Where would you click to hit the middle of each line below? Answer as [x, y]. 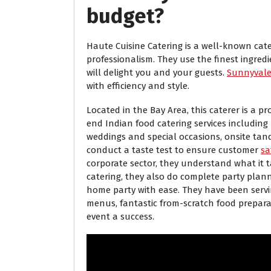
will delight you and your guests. [157, 73]
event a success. [120, 217]
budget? [125, 16]
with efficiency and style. [138, 86]
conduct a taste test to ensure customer [174, 150]
